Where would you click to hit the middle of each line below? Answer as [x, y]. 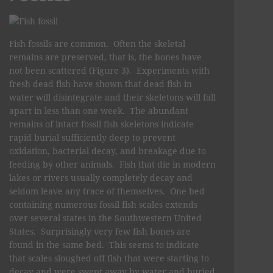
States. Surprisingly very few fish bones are [100, 231]
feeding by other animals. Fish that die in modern [112, 164]
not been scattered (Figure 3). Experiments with [109, 70]
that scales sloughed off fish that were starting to [109, 258]
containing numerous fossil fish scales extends [103, 204]
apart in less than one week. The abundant [99, 110]
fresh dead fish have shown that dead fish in [101, 83]
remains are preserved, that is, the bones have [105, 57]
